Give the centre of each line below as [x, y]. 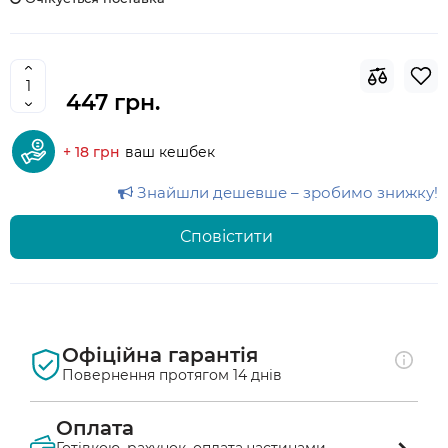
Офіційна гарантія [160, 355]
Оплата [95, 428]
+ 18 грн [91, 151]
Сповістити [226, 236]
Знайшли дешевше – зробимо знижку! [285, 192]
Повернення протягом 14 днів [172, 375]
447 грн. [113, 102]
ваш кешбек [170, 151]
